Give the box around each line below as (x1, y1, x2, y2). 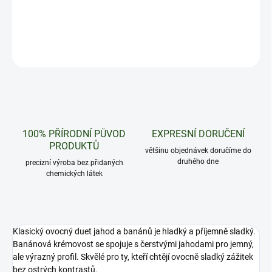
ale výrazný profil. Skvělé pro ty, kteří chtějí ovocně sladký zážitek (13, 252, 253, 262)
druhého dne (177, 157, 219, 166)
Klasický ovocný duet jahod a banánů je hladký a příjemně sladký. (13, 226, 256, 237)
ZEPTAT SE (30, 50, 66, 59)
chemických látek (46, 169, 103, 178)
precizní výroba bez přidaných (25, 158, 123, 168)
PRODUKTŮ (49, 140, 99, 152)
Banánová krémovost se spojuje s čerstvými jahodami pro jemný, (13, 239, 254, 250)
